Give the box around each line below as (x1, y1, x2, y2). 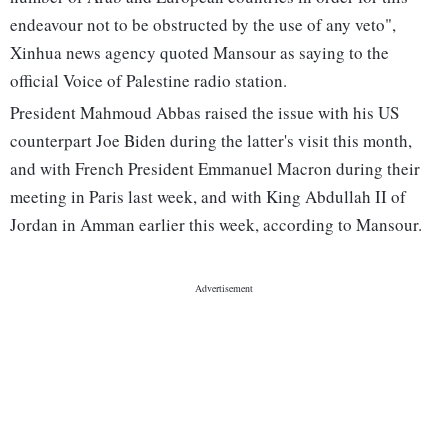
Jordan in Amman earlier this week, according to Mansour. (10, 213, 422, 237)
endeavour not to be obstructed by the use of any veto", (10, 13, 396, 37)
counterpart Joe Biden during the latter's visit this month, (10, 129, 412, 153)
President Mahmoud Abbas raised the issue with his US (10, 101, 399, 125)
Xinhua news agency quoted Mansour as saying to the (10, 41, 389, 65)
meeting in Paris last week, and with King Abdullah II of (10, 185, 406, 209)
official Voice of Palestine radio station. (10, 69, 287, 93)
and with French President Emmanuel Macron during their (10, 157, 420, 181)
